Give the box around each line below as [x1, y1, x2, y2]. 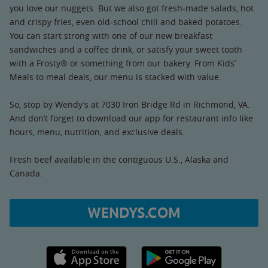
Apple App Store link [45, 246, 127, 258]
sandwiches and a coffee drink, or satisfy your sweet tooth [10, 43, 242, 55]
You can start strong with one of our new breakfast [10, 29, 212, 41]
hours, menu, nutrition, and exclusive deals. [10, 126, 185, 138]
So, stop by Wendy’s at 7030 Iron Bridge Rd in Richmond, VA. [10, 98, 250, 110]
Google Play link [141, 246, 203, 258]
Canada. [10, 167, 42, 179]
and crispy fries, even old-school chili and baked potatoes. [10, 16, 242, 28]
